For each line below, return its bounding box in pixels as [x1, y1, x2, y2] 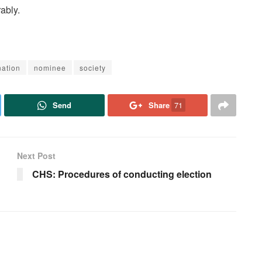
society [80, 62, 106, 73]
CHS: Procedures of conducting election [32, 167, 212, 181]
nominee [34, 62, 66, 73]
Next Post [17, 149, 56, 161]
